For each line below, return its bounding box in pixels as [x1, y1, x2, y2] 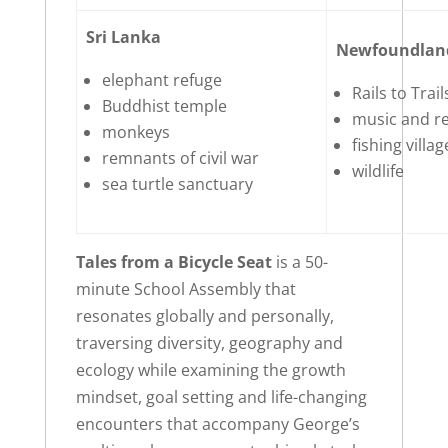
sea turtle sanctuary [102, 173, 254, 196]
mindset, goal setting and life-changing [75, 386, 367, 409]
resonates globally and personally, [75, 305, 334, 328]
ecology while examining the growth [75, 359, 346, 382]
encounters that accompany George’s [75, 413, 360, 436]
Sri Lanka [86, 26, 162, 49]
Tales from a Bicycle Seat [75, 251, 272, 274]
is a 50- [271, 251, 328, 274]
